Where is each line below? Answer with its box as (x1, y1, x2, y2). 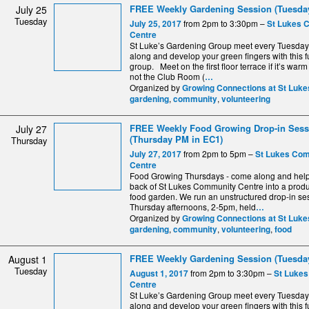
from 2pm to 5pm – (181, 148, 255, 160)
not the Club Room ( (130, 70, 205, 83)
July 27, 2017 (130, 148, 181, 161)
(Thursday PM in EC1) (130, 132, 223, 146)
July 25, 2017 (130, 18, 181, 30)
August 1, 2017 (130, 267, 188, 279)
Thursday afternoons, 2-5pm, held (130, 201, 256, 213)
